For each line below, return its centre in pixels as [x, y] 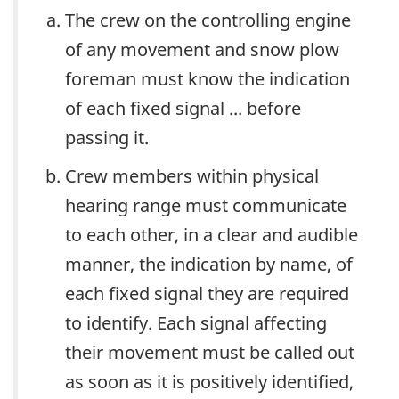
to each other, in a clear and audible [212, 234]
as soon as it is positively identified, [209, 381]
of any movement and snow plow [202, 49]
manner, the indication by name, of [209, 264]
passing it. [107, 137]
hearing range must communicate [206, 205]
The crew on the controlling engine [208, 20]
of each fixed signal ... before [183, 108]
